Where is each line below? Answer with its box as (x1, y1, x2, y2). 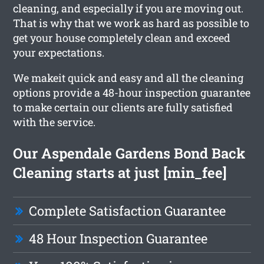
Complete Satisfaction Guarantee (29, 202, 226, 219)
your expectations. (13, 45, 105, 60)
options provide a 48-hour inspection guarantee (13, 85, 251, 100)
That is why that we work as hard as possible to (13, 15, 250, 30)
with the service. (13, 114, 96, 129)
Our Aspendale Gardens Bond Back (13, 143, 246, 163)
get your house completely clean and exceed (13, 30, 231, 45)
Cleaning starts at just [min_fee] (13, 163, 227, 182)
